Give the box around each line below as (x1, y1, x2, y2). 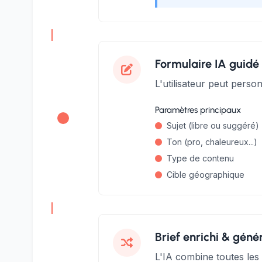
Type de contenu (167, 153, 234, 163)
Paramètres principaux (155, 105, 241, 115)
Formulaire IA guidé (155, 57, 259, 71)
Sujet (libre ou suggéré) (167, 120, 259, 130)
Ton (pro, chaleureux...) (167, 137, 257, 147)
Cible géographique (167, 170, 244, 180)
